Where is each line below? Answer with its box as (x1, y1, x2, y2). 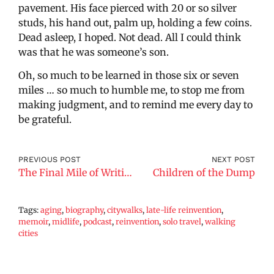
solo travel (163, 217, 201, 227)
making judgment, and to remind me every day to (18, 98, 253, 111)
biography (65, 205, 103, 215)
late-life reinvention (146, 205, 221, 215)
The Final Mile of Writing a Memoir (124, 166, 132, 179)
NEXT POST (212, 155, 255, 165)
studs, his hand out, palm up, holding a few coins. (18, 16, 252, 29)
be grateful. (18, 113, 72, 126)
